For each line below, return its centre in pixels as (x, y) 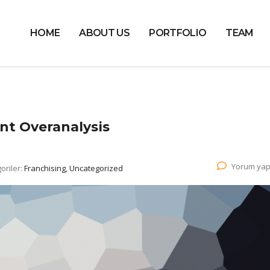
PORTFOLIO (178, 33)
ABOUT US (105, 33)
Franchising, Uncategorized (74, 168)
